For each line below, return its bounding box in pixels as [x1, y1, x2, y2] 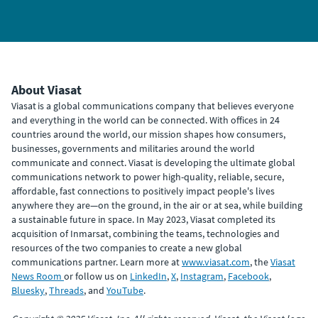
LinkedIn [130, 269, 167, 283]
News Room [11, 269, 64, 283]
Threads [49, 283, 84, 297]
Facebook [228, 269, 269, 283]
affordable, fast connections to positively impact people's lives [11, 184, 275, 197]
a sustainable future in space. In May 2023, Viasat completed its [11, 212, 275, 226]
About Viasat [11, 81, 82, 98]
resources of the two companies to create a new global [11, 241, 242, 254]
